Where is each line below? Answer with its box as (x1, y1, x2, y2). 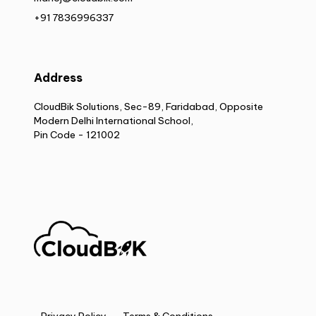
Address (34, 70, 83, 85)
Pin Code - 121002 (34, 128, 120, 141)
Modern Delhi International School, (34, 114, 193, 127)
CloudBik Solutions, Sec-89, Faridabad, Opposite (34, 99, 263, 113)
